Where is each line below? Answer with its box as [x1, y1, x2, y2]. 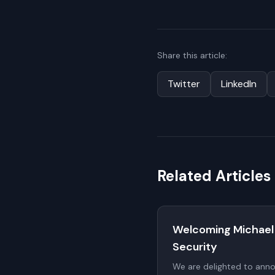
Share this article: [157, 50, 227, 61]
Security [172, 239, 217, 254]
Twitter [168, 77, 200, 90]
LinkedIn [221, 77, 257, 90]
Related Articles [157, 166, 271, 185]
